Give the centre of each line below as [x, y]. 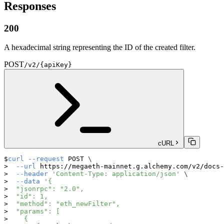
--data [28, 181]
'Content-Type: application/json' [116, 174]
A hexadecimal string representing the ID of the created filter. [100, 47]
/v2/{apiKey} [48, 65]
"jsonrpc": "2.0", [46, 189]
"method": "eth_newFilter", [64, 204]
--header [32, 174]
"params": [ [34, 211]
